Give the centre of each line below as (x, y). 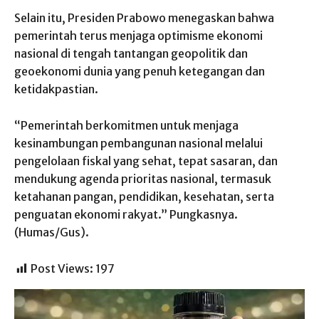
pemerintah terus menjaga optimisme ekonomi (138, 36)
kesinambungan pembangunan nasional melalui (138, 143)
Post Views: (62, 269)
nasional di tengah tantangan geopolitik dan (131, 54)
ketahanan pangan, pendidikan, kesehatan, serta (144, 197)
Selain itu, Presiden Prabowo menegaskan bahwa (144, 18)
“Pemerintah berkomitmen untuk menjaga (126, 126)
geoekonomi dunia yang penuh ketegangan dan (140, 72)
